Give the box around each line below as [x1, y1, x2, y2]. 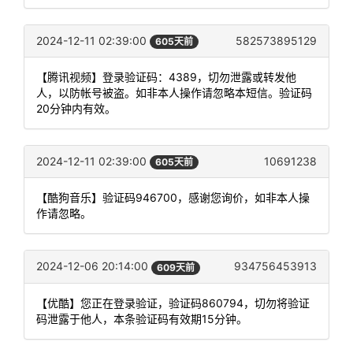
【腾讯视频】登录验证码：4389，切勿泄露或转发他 [36, 70, 296, 84]
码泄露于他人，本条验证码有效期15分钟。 [36, 311, 247, 325]
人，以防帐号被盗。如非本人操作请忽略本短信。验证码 [36, 86, 312, 100]
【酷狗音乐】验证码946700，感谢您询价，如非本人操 [36, 191, 310, 205]
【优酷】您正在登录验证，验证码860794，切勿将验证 [36, 295, 310, 310]
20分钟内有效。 [36, 102, 116, 116]
